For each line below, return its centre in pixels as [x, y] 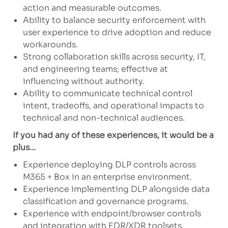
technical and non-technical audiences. [104, 118]
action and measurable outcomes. [92, 8]
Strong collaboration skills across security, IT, [114, 56]
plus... [24, 147]
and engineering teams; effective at [95, 69]
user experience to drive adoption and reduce [117, 32]
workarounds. [50, 44]
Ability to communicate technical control [107, 93]
